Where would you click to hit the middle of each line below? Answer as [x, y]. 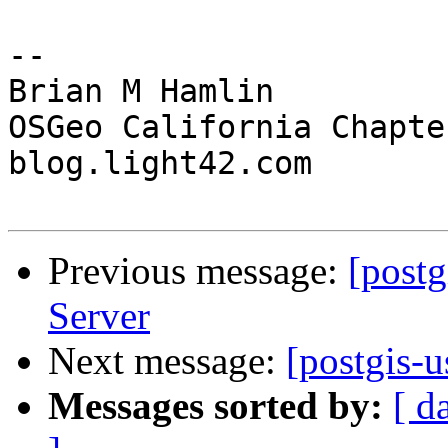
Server [99, 316]
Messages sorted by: [215, 406]
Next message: [167, 361]
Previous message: [198, 271]
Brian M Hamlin [141, 91]
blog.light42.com [160, 163]
